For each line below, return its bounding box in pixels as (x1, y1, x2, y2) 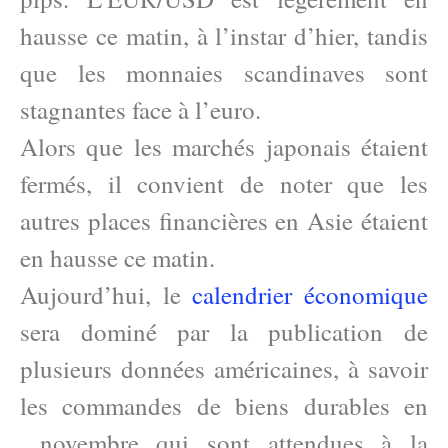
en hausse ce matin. (20, 241, 215, 274)
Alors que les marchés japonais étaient (20, 130, 428, 163)
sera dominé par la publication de (20, 315, 428, 348)
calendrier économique (192, 278, 429, 311)
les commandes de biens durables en (20, 389, 428, 422)
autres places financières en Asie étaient (20, 204, 428, 237)
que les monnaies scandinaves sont (20, 56, 428, 89)
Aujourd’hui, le (20, 278, 193, 311)
